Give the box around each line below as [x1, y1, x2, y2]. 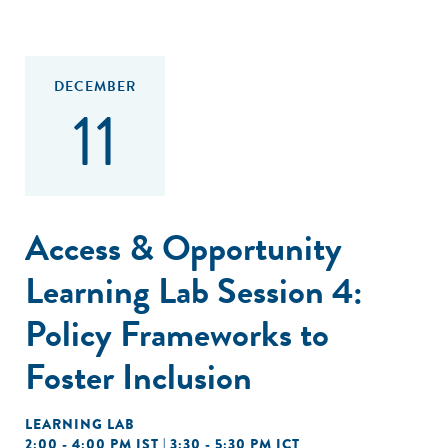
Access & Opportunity [25, 221, 342, 274]
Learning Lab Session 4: [25, 264, 363, 317]
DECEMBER [54, 76, 136, 97]
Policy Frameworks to [25, 307, 329, 360]
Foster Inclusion [25, 350, 252, 403]
